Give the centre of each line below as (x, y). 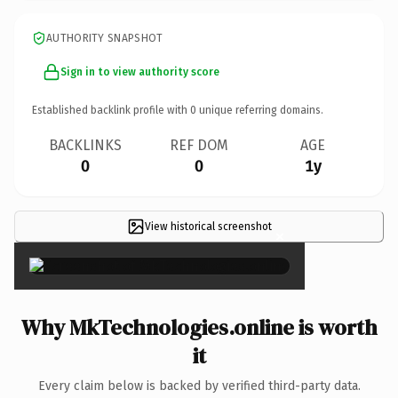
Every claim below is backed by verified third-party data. (199, 386)
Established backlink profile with (111, 110)
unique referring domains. (260, 110)
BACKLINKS (85, 145)
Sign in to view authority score (140, 72)
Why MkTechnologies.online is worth (199, 327)
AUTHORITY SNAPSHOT (105, 38)
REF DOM (199, 145)
